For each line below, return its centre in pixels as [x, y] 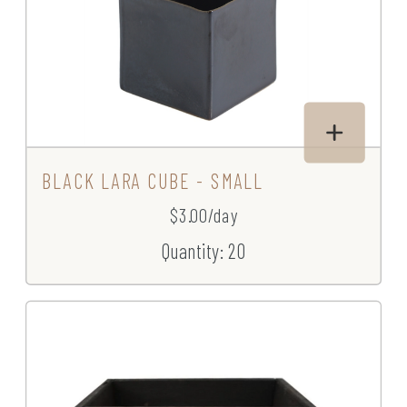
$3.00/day [203, 215]
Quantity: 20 [203, 251]
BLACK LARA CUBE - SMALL [153, 181]
